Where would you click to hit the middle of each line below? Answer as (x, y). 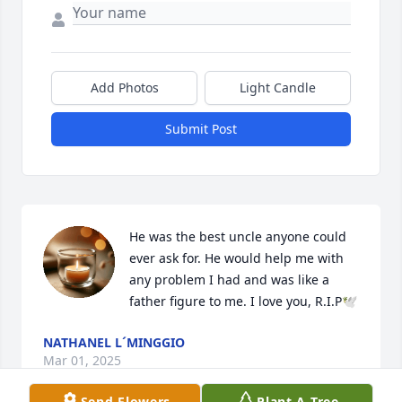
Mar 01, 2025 (82, 361)
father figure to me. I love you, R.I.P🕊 (243, 301)
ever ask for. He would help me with (236, 258)
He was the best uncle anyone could (238, 237)
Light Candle (278, 88)
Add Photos (124, 88)
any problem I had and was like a (229, 280)
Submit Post (201, 129)
